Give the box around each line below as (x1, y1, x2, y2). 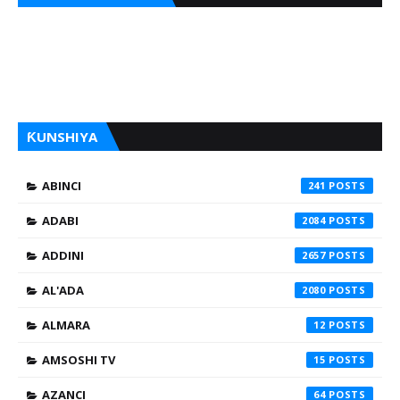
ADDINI (42, 247, 84, 264)
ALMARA (42, 317, 90, 334)
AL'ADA (42, 282, 84, 299)
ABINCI (42, 178, 81, 195)
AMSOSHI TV (42, 352, 115, 369)
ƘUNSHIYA (27, 128, 97, 146)
